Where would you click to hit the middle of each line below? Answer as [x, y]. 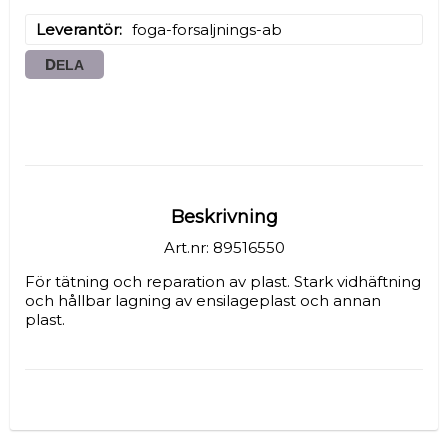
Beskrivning [224, 216]
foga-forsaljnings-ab [207, 29]
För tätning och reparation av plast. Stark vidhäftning [223, 281]
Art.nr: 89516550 [224, 247]
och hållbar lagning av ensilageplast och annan [203, 300]
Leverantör [77, 29]
